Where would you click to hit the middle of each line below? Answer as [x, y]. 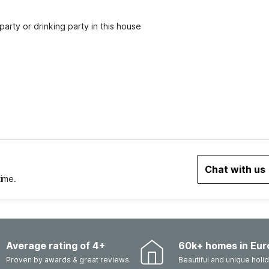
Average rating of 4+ [56, 246]
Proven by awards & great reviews [68, 260]
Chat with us [235, 169]
